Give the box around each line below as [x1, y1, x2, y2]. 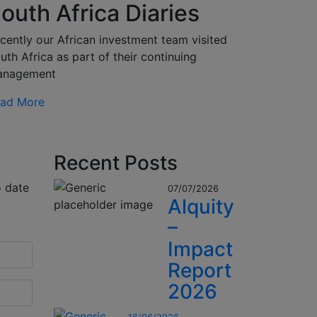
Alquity [168, 195, 234, 219]
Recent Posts [54, 151, 178, 175]
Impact [168, 237, 233, 262]
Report [168, 258, 231, 283]
